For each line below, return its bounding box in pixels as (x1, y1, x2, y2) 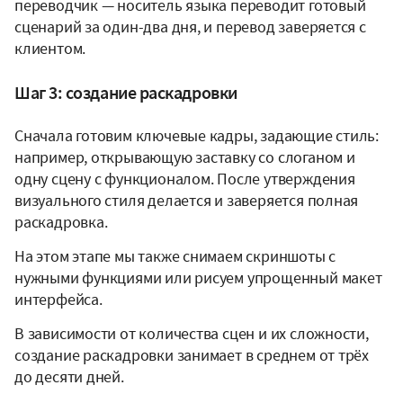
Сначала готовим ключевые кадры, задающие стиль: (14, 124, 380, 146)
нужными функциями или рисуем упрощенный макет (14, 266, 382, 288)
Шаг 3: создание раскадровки (14, 80, 237, 103)
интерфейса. (14, 288, 103, 309)
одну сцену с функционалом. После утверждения (14, 167, 355, 189)
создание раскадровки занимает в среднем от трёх (14, 344, 370, 365)
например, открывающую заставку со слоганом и (14, 146, 355, 167)
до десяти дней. (14, 365, 124, 387)
